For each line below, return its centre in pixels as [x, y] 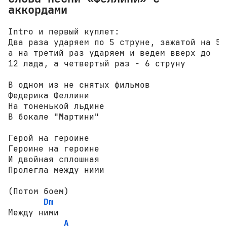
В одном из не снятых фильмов [82, 85]
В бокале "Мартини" [54, 117]
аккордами [38, 9]
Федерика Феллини [49, 95]
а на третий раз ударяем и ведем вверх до [112, 53]
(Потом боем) [39, 191]
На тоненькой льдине [56, 106]
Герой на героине [49, 138]
